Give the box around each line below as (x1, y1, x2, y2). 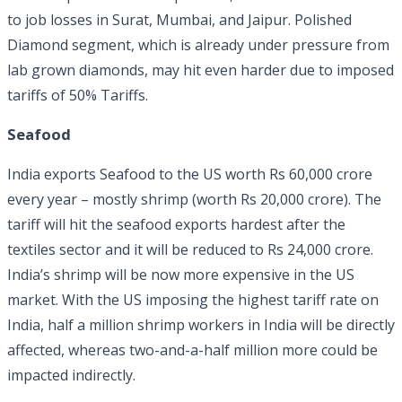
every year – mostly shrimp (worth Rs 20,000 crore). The (7, 188, 381, 209)
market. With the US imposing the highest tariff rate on (7, 289, 379, 310)
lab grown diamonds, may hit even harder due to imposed (7, 59, 394, 80)
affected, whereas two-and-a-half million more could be (7, 339, 378, 360)
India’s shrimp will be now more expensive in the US (7, 264, 354, 284)
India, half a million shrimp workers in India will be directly (7, 314, 395, 335)
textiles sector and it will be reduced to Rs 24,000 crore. (7, 239, 373, 259)
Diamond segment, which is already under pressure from (7, 34, 389, 55)
